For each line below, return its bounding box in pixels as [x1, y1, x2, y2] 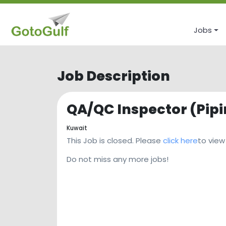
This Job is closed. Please [67, 135, 163, 146]
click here [163, 135, 198, 146]
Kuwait [67, 124, 87, 132]
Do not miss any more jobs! [67, 154, 168, 165]
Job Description [57, 67, 171, 85]
